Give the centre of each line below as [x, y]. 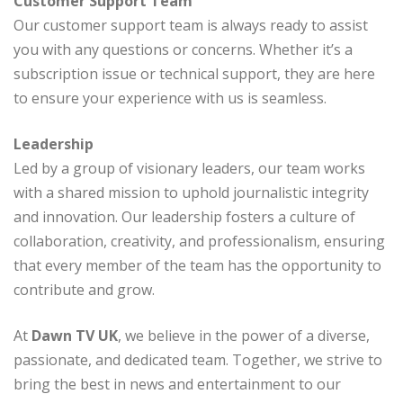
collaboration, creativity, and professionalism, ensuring [199, 242]
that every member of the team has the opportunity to [197, 266]
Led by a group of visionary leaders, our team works [189, 169]
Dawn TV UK [75, 336]
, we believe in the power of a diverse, [244, 336]
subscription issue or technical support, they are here [194, 74]
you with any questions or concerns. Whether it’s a [183, 50]
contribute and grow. [84, 290]
